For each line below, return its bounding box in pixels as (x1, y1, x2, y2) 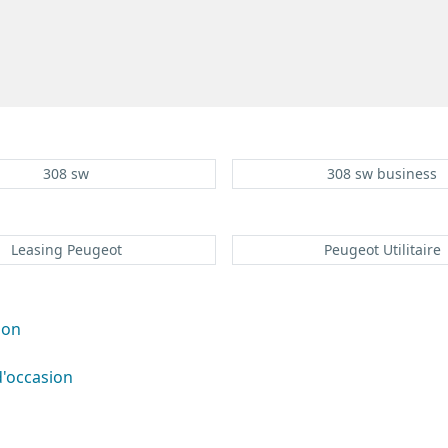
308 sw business (327, 163, 437, 183)
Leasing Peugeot (10, 239, 122, 259)
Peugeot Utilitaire (323, 239, 441, 259)
